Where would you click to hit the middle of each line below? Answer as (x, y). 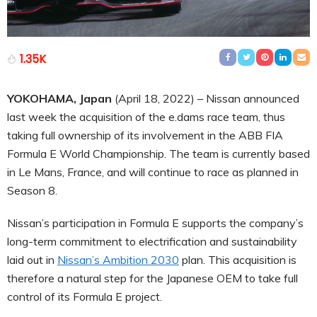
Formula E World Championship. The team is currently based (158, 153)
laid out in (32, 259)
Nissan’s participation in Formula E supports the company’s (155, 223)
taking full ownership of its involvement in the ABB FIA (145, 135)
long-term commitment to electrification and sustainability (152, 241)
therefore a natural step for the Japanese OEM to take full (152, 278)
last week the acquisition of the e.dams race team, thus (146, 116)
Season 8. (32, 190)
